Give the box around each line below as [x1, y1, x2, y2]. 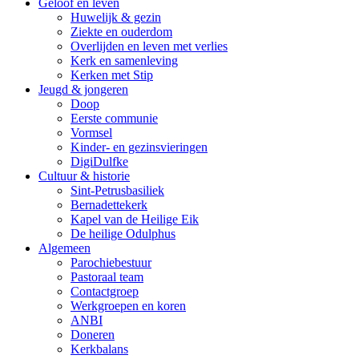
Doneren [71, 328, 115, 341]
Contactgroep [71, 284, 139, 298]
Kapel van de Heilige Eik [71, 212, 199, 226]
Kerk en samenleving [71, 54, 178, 67]
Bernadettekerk [71, 198, 147, 212]
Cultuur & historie [38, 169, 130, 183]
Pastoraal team [71, 270, 143, 284]
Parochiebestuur [71, 256, 151, 269]
